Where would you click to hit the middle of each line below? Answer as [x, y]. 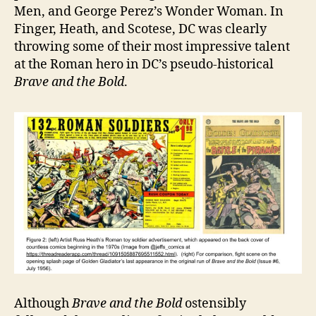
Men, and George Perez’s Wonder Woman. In [149, 11]
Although [43, 303]
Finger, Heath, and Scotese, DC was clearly [140, 29]
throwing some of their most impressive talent [152, 47]
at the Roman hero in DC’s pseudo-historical [144, 64]
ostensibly [214, 303]
